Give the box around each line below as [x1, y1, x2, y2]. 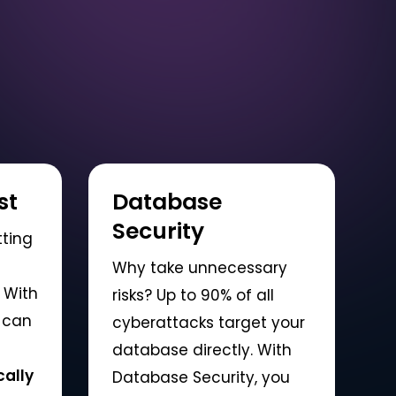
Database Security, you [112, 366, 290, 388]
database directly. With [112, 339, 292, 361]
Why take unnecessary [112, 256, 287, 278]
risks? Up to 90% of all [112, 284, 274, 306]
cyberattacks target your [112, 311, 305, 333]
